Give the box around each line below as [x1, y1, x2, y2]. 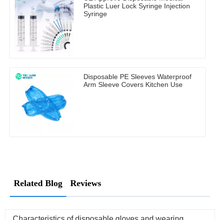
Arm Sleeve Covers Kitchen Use [83, 81, 183, 89]
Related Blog [14, 178, 62, 189]
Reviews [70, 178, 101, 189]
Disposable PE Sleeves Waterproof [83, 73, 192, 81]
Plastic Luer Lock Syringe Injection [83, 2, 190, 10]
